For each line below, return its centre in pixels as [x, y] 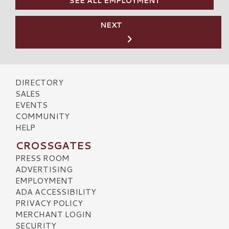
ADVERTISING [44, 169]
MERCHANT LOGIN [53, 214]
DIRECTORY [39, 82]
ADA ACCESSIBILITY [56, 191]
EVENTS [31, 104]
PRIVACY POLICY [49, 202]
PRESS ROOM [42, 157]
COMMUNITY [42, 116]
